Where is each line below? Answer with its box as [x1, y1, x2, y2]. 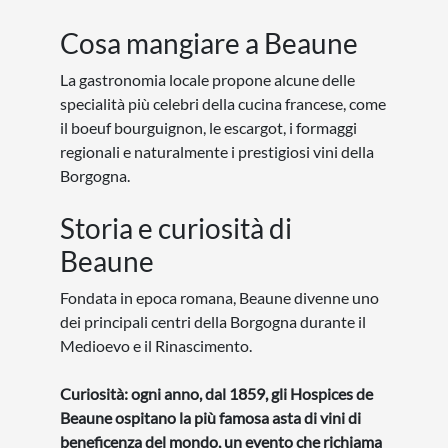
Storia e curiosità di [60, 211, 292, 245]
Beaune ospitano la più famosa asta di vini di [60, 408, 361, 427]
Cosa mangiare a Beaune [60, 26, 358, 60]
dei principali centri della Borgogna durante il [60, 312, 366, 331]
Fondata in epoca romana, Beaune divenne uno [60, 288, 379, 307]
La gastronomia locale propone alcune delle [60, 70, 355, 89]
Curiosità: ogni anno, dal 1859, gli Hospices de [60, 384, 373, 403]
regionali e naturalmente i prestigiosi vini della [60, 142, 374, 161]
